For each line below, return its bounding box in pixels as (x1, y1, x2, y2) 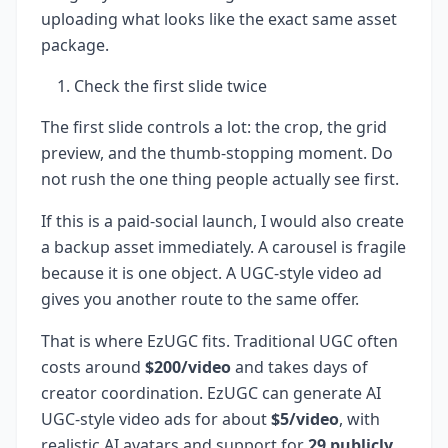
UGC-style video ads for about (41, 408, 271, 431)
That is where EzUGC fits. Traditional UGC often (41, 330, 398, 353)
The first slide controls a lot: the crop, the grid (41, 116, 387, 139)
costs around (41, 356, 145, 379)
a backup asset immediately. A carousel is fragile (41, 236, 406, 259)
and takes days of (231, 356, 368, 379)
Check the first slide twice (74, 75, 267, 98)
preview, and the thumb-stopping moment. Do (41, 142, 393, 165)
